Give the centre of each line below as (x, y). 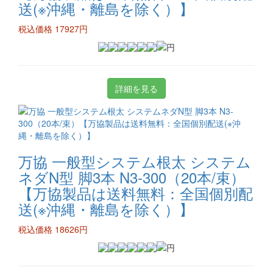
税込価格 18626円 (53, 229)
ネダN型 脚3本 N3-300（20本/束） (132, 177)
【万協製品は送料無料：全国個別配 (136, 193)
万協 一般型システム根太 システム (135, 161)
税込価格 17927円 (53, 29)
